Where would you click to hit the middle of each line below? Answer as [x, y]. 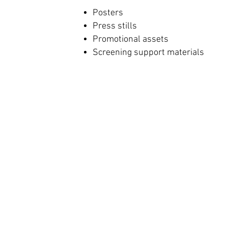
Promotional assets [131, 39]
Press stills [115, 26]
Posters [108, 13]
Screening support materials [148, 53]
